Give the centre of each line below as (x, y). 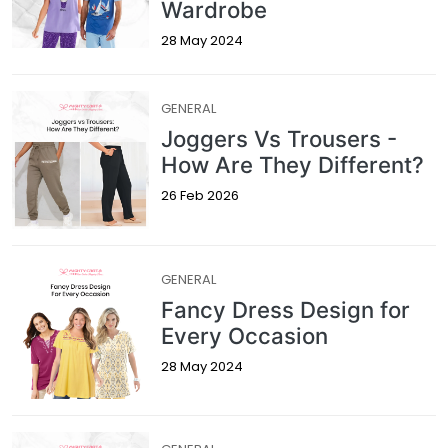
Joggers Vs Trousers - (279, 139)
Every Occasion (245, 335)
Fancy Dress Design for (286, 309)
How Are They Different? (293, 165)
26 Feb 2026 (200, 196)
